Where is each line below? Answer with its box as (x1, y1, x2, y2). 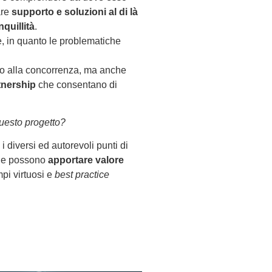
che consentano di (36, 79, 117, 90)
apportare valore (48, 155, 124, 166)
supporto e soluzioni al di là (12, 6, 138, 17)
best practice (55, 169, 109, 180)
